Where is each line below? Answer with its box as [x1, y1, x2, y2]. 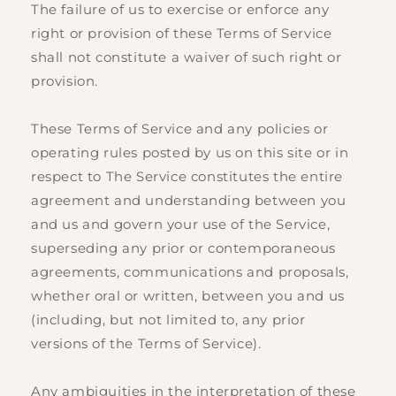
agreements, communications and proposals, [31, 263, 349, 281]
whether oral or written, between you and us [31, 287, 345, 305]
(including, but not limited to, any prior [31, 311, 306, 329]
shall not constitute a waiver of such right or [31, 49, 342, 66]
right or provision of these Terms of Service [31, 25, 332, 42]
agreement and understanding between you [31, 192, 346, 209]
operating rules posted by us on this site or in [31, 144, 349, 162]
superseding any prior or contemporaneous [31, 240, 337, 257]
